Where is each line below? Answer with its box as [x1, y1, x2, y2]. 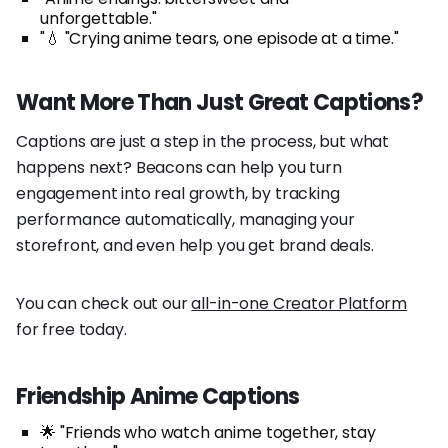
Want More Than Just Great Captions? [16, 87, 423, 119]
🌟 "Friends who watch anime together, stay [40, 421, 376, 445]
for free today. [16, 318, 127, 342]
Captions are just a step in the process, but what [16, 130, 390, 154]
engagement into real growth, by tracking [16, 182, 340, 206]
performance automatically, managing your [16, 208, 355, 232]
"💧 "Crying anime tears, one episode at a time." [40, 27, 399, 51]
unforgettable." [40, 7, 157, 31]
